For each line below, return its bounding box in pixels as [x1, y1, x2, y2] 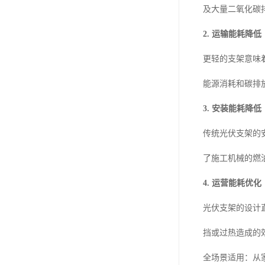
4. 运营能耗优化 [203, 178, 261, 188]
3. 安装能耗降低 [203, 104, 261, 113]
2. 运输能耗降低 [203, 29, 261, 38]
